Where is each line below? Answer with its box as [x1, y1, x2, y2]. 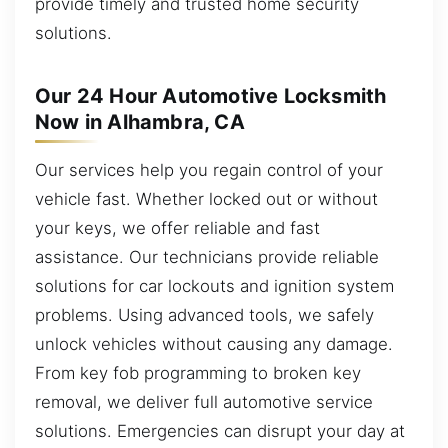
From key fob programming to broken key [35, 363, 361, 384]
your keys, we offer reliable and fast [35, 218, 320, 239]
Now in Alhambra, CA [35, 110, 245, 135]
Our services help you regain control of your [35, 160, 383, 181]
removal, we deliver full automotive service [35, 392, 373, 413]
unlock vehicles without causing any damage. [35, 334, 393, 355]
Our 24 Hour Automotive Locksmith [35, 84, 387, 109]
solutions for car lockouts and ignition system [35, 276, 394, 297]
